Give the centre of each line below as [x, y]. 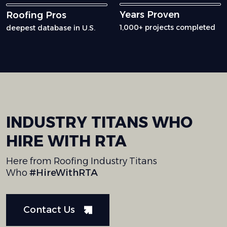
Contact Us [49, 210]
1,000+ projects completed [167, 28]
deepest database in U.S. [51, 28]
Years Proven [150, 15]
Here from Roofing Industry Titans [82, 161]
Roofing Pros [36, 15]
